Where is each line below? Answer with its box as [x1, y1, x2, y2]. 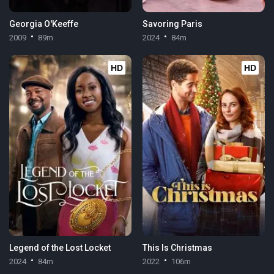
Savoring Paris [142, 18, 202, 29]
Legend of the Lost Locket [9, 242, 111, 253]
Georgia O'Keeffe [9, 18, 79, 29]
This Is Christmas [142, 242, 212, 253]
